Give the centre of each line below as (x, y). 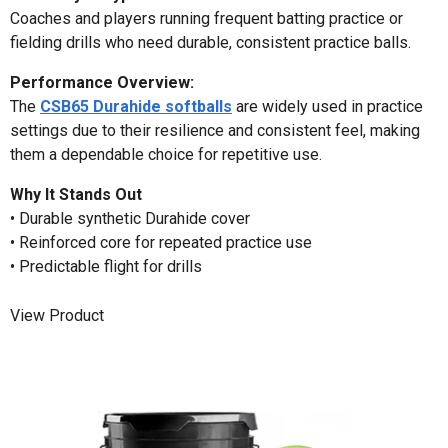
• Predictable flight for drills (106, 266)
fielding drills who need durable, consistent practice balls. (210, 42)
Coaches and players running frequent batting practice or (206, 18)
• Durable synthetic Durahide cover (130, 218)
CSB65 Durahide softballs (136, 106)
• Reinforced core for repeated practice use (161, 242)
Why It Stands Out (76, 194)
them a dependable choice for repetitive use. (166, 154)
